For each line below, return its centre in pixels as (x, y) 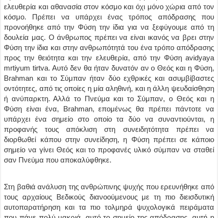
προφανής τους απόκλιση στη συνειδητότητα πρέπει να (109, 129)
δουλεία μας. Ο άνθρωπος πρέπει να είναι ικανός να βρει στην (109, 37)
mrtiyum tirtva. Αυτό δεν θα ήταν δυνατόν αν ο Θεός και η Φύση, (109, 68)
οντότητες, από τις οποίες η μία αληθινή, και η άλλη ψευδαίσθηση (109, 88)
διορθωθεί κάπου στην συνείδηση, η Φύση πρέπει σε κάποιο (109, 139)
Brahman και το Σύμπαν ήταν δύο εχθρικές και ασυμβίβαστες (109, 78)
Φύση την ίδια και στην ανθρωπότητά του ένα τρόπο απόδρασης (109, 47)
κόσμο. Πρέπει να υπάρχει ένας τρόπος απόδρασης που (109, 17)
